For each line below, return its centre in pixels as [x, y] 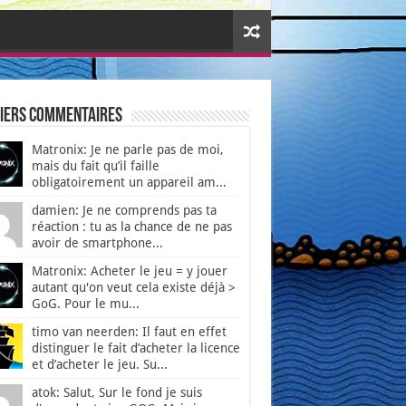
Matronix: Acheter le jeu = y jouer [129, 271]
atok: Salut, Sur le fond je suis [116, 393]
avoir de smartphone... [97, 243]
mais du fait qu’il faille [95, 166]
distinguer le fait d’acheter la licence [135, 348]
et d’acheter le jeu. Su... [99, 365]
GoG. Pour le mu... [85, 304]
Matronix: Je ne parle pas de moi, [127, 150]
